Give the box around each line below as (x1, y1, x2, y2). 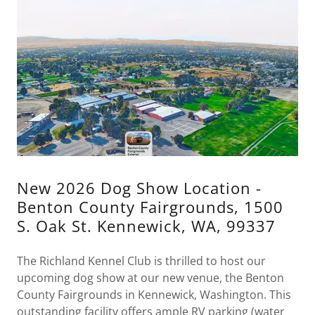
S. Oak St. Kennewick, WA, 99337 (17, 215, 276, 236)
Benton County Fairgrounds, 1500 (17, 196, 283, 217)
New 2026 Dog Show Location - (17, 177, 262, 198)
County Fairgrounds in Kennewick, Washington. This (17, 287, 291, 302)
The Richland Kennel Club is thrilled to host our (17, 253, 266, 269)
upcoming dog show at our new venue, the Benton (17, 270, 284, 285)
